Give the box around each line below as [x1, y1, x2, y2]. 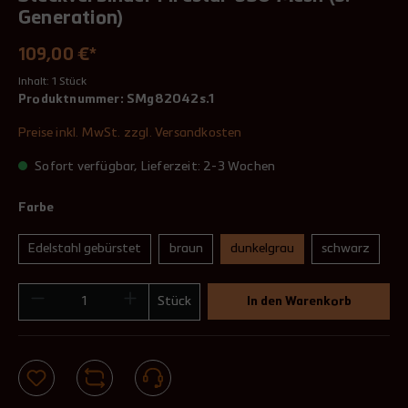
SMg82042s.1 [127, 93, 215, 106]
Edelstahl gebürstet [28, 242, 141, 255]
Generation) [18, 9, 124, 28]
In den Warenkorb [246, 295, 352, 308]
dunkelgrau [230, 242, 294, 255]
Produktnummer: [18, 93, 127, 106]
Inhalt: [18, 76, 52, 87]
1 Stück [52, 76, 87, 87]
